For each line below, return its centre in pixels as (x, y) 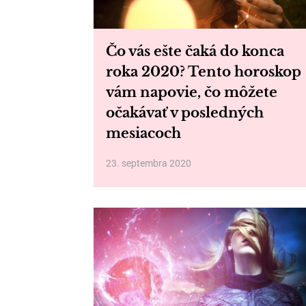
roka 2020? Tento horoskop (204, 72)
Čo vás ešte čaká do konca (195, 51)
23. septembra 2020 (149, 163)
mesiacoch (143, 133)
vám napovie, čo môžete (192, 92)
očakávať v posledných (185, 113)
